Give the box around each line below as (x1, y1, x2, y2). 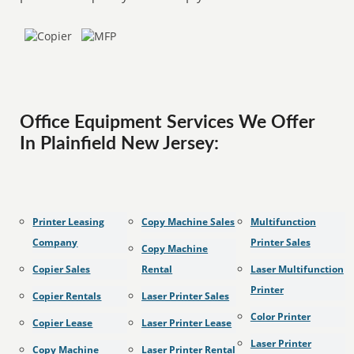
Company (32, 235, 78, 249)
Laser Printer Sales (141, 289, 230, 303)
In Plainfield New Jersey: (20, 135, 220, 153)
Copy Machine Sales (141, 215, 235, 228)
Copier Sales (32, 262, 91, 276)
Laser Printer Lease (141, 316, 232, 330)
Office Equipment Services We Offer (20, 114, 316, 131)
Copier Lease (32, 316, 93, 330)
